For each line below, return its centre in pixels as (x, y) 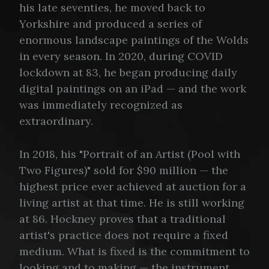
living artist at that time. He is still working (132, 203)
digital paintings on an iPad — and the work (133, 88)
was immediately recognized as (101, 104)
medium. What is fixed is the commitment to (134, 252)
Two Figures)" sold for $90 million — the (124, 171)
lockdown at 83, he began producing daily (128, 72)
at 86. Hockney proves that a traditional (122, 219)
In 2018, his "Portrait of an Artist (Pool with (130, 154)
